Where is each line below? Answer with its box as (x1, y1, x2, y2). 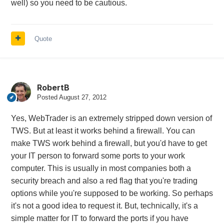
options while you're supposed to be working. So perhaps (10, 188, 213, 197)
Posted (36, 93, 59, 101)
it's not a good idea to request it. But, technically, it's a (10, 201, 198, 210)
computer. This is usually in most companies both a (10, 163, 191, 172)
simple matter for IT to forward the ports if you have (10, 213, 188, 222)
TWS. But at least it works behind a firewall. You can (10, 126, 195, 135)
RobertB (36, 82, 69, 92)
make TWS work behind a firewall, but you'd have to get (10, 138, 207, 147)
